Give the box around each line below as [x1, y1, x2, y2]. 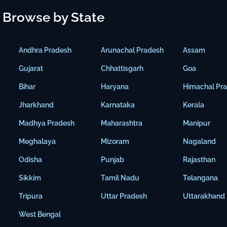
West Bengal [19, 210, 61, 219]
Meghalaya [19, 137, 56, 146]
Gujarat [19, 64, 44, 73]
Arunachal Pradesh [101, 46, 164, 55]
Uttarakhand [183, 192, 225, 201]
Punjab [101, 156, 125, 164]
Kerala [183, 101, 205, 109]
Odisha [19, 156, 43, 164]
